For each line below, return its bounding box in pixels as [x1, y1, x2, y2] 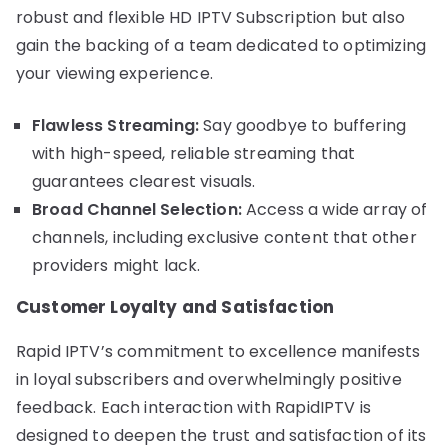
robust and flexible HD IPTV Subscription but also [16, 5, 405, 29]
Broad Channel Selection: [32, 197, 242, 221]
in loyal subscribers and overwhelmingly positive [16, 367, 402, 391]
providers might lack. [32, 253, 201, 277]
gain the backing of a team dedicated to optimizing [16, 33, 427, 57]
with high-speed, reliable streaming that [32, 141, 356, 165]
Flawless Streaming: [32, 113, 200, 137]
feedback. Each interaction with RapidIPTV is [16, 395, 372, 419]
